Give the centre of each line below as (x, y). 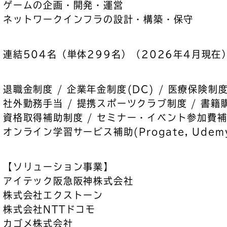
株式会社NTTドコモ (49, 209)
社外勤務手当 (33, 103)
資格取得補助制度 (43, 118)
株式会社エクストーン (53, 195)
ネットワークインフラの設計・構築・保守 (99, 19)
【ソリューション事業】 (58, 167)
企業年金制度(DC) (110, 89)
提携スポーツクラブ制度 (132, 103)
